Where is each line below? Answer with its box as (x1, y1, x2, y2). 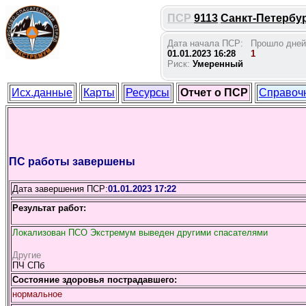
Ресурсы (126, 87, 169, 98)
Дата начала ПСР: (167, 38, 243, 48)
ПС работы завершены (9, 156, 135, 167)
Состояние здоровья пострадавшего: (12, 275, 177, 285)
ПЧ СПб (12, 260, 44, 270)
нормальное (12, 289, 62, 299)
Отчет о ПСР (180, 87, 248, 98)
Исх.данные (12, 87, 72, 98)
